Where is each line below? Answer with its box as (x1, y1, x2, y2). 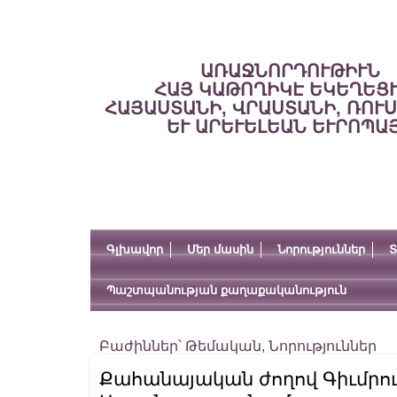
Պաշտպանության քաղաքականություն (106, 284, 346, 297)
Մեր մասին (187, 243, 253, 256)
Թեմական (185, 339, 261, 354)
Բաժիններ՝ (99, 339, 185, 354)
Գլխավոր (106, 243, 163, 256)
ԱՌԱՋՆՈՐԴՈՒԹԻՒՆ (199, 61, 380, 81)
